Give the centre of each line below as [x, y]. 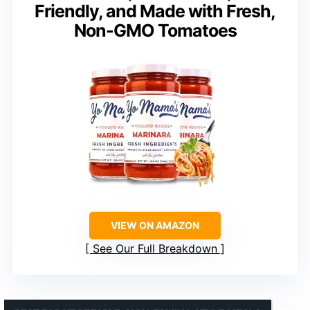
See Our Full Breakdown [155, 248]
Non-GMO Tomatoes [155, 30]
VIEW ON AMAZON [155, 225]
